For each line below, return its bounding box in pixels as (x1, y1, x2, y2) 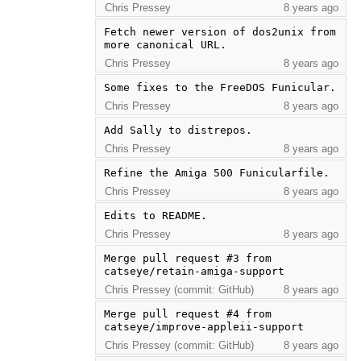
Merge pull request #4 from (103, 307, 272, 320)
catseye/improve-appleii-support (103, 320, 304, 333)
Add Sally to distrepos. (103, 123, 252, 136)
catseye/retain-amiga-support (103, 264, 284, 277)
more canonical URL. (103, 38, 226, 51)
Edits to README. (103, 209, 207, 222)
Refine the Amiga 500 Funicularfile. (103, 166, 330, 179)
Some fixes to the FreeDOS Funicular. (103, 81, 336, 93)
